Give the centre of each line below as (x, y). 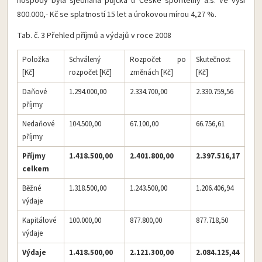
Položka (36, 59)
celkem (36, 169)
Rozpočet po (158, 59)
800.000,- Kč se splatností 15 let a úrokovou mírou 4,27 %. (117, 14)
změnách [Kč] (151, 72)
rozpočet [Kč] (90, 72)
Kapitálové (39, 220)
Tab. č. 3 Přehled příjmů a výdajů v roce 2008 (94, 35)
